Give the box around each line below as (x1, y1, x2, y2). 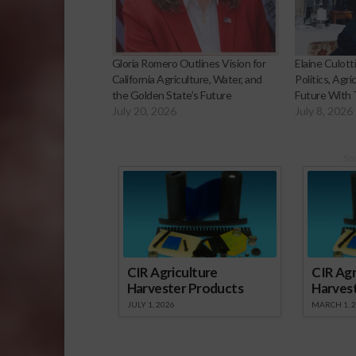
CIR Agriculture (126, 264, 218, 281)
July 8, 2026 (295, 104, 354, 118)
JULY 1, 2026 (126, 300, 175, 310)
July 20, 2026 (111, 104, 176, 118)
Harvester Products (126, 280, 243, 297)
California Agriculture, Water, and (111, 72, 262, 87)
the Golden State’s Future (111, 88, 232, 103)
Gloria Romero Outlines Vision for (111, 56, 266, 71)
